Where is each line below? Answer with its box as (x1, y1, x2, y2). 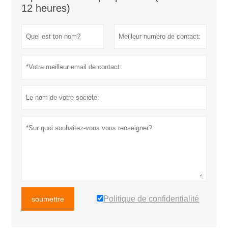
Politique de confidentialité (103, 194, 199, 204)
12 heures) (21, 3, 71, 14)
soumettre (32, 195, 65, 204)
